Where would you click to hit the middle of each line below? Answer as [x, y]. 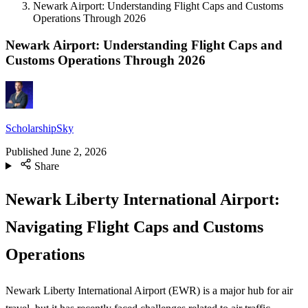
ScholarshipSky [40, 128]
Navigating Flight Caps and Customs [134, 227]
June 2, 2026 [79, 151]
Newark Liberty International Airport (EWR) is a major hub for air [149, 290]
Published [27, 151]
